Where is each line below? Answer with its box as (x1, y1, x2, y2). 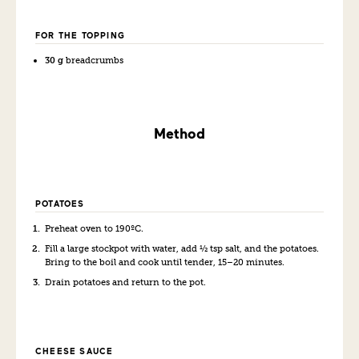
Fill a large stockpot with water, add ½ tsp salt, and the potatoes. (45, 242, 319, 254)
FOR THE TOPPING (35, 30, 125, 40)
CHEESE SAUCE (35, 345, 114, 356)
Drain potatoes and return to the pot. (45, 276, 206, 288)
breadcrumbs (66, 54, 123, 66)
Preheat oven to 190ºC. (45, 222, 143, 234)
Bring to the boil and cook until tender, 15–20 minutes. (45, 256, 284, 268)
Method (154, 123, 205, 142)
